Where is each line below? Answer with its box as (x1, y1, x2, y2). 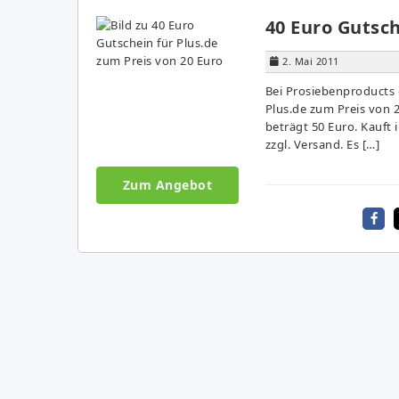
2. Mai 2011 (282, 53, 339, 68)
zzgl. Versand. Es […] (265, 135, 379, 152)
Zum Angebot (122, 175, 212, 193)
